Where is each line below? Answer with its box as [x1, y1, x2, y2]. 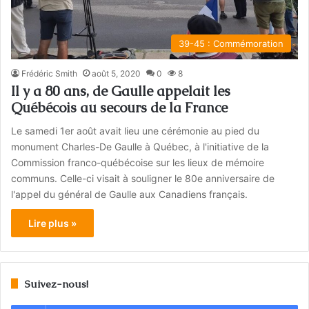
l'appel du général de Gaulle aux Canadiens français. [11, 188, 248, 200]
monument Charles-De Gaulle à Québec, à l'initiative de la [11, 140, 270, 152]
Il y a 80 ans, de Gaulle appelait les [11, 81, 231, 100]
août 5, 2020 [92, 68, 141, 79]
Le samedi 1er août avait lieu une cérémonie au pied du [11, 124, 260, 137]
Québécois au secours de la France [11, 98, 228, 117]
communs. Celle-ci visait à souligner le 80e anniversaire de [11, 172, 275, 184]
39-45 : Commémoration [178, 37, 283, 49]
